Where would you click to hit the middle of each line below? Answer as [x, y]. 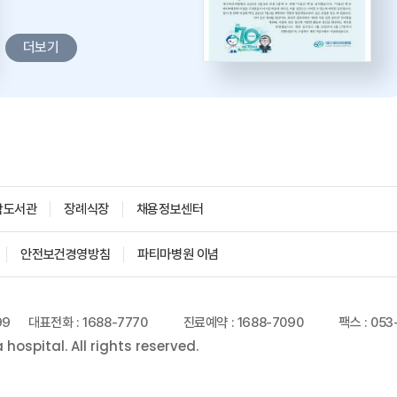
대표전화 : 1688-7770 [88, 323]
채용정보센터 [170, 209]
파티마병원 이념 [179, 254]
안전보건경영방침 [66, 254]
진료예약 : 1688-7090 [243, 323]
